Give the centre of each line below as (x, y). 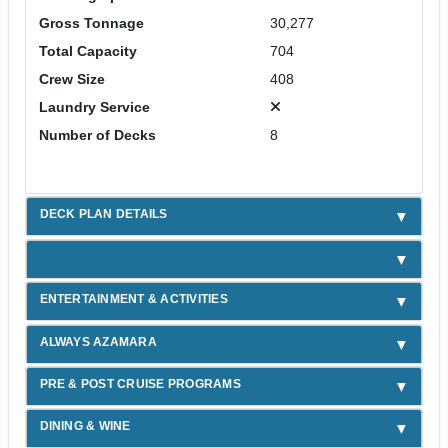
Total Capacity (87, 51)
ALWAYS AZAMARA (98, 341)
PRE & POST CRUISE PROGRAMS (140, 384)
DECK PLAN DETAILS (103, 214)
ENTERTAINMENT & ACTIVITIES (133, 299)
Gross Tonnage (91, 23)
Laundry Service (94, 107)
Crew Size (71, 79)
